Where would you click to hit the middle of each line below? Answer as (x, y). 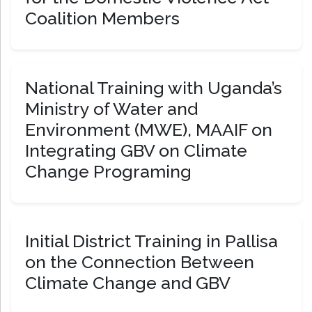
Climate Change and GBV (128, 283)
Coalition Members (102, 18)
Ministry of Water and (111, 109)
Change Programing (108, 172)
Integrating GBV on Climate (136, 151)
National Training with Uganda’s (154, 88)
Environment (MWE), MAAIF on (149, 130)
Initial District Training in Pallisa (151, 241)
